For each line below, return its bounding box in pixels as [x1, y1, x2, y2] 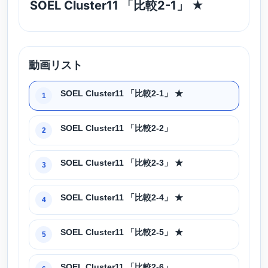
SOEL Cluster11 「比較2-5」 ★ [60, 227, 183, 237]
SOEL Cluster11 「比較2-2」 [60, 123, 172, 133]
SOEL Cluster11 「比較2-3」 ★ [60, 157, 183, 167]
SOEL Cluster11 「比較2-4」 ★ [60, 192, 183, 202]
